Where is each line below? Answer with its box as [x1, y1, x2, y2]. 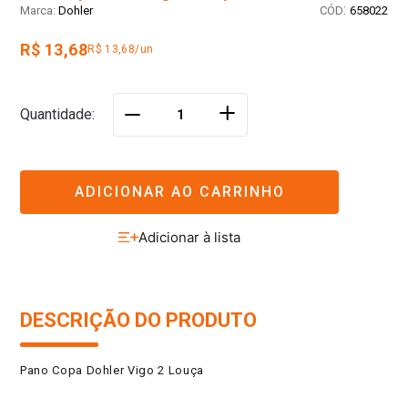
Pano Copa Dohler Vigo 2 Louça [20, 363, 204, 378]
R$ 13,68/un [87, 43, 154, 56]
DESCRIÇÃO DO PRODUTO [20, 309, 257, 332]
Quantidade [20, 106, 92, 124]
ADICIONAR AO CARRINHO [74, 182, 285, 200]
